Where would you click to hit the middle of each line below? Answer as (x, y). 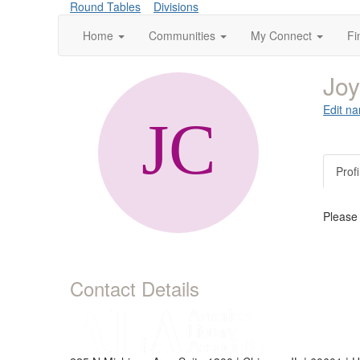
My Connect (281, 35)
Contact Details (135, 288)
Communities (182, 35)
